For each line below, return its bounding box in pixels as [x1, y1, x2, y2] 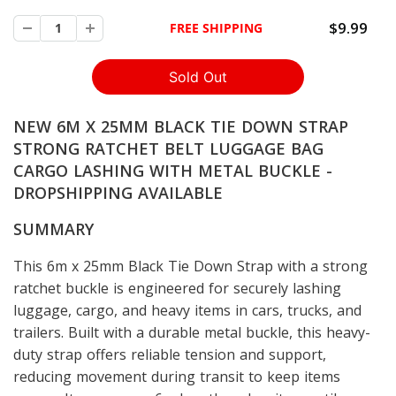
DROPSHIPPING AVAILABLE [13, 181, 223, 203]
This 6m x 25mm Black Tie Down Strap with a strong [13, 255, 368, 276]
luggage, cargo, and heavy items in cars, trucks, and [13, 300, 362, 320]
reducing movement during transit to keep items [13, 366, 340, 386]
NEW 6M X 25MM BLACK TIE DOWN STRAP [13, 115, 348, 137]
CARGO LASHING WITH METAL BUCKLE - [13, 159, 332, 181]
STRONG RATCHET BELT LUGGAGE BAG [13, 137, 324, 159]
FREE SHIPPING [170, 19, 263, 37]
